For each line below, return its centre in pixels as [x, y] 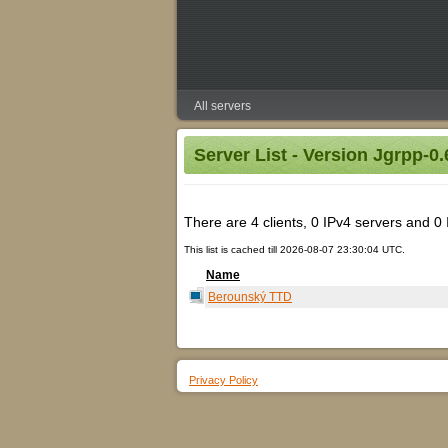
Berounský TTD [250, 297]
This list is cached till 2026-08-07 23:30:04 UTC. [294, 249]
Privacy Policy [223, 380]
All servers [222, 106]
